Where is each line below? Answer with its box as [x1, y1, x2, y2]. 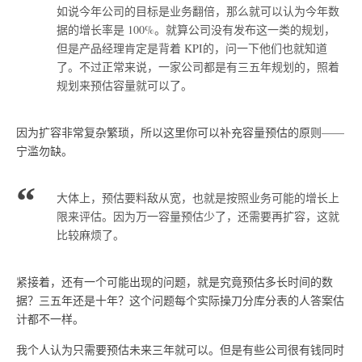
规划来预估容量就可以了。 [57, 77, 192, 93]
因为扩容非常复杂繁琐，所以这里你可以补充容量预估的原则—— [16, 124, 344, 140]
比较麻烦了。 [57, 226, 124, 242]
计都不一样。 [16, 310, 84, 326]
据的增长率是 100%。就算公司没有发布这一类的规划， [57, 21, 335, 37]
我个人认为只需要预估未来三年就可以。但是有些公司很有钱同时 [16, 342, 344, 358]
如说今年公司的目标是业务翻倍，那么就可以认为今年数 [57, 2, 339, 19]
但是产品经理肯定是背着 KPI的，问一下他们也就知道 [57, 40, 327, 56]
